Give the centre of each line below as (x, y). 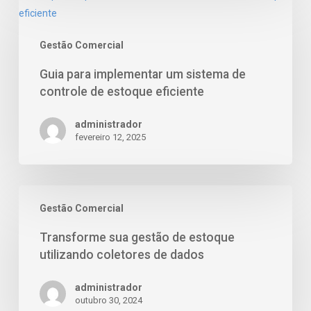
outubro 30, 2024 (108, 301)
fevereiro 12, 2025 (110, 137)
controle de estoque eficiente (121, 92)
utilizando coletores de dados (121, 255)
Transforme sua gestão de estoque (137, 238)
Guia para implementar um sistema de (142, 75)
